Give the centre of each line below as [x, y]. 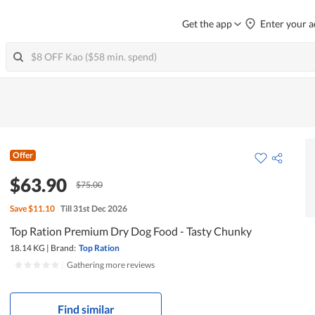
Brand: [64, 247]
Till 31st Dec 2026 [94, 208]
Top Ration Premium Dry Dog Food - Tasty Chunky [131, 231]
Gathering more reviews [111, 264]
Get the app [207, 24]
